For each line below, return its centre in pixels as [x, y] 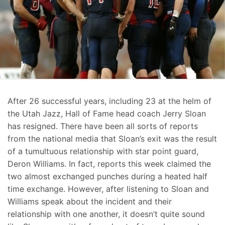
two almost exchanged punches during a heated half [107, 177]
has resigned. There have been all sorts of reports [103, 126]
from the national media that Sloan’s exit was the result [112, 139]
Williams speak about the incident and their [90, 202]
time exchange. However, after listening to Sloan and [108, 189]
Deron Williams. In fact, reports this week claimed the [109, 164]
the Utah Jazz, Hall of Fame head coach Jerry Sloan [107, 114]
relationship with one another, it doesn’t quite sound [106, 214]
